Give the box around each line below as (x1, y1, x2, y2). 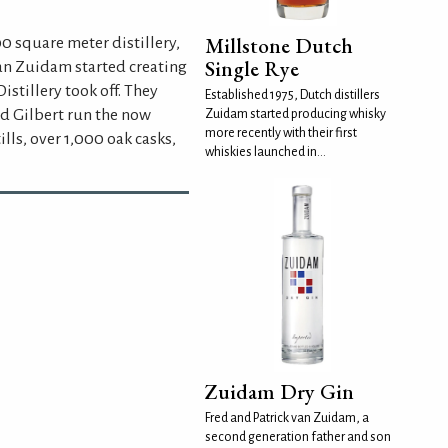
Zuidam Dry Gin (205, 378, 355, 406)
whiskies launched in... (205, 144, 327, 159)
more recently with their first (205, 125, 358, 140)
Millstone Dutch (205, 31, 354, 59)
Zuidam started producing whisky (205, 106, 387, 121)
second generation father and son (205, 430, 392, 445)
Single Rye (205, 54, 300, 82)
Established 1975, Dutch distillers (205, 87, 381, 102)
